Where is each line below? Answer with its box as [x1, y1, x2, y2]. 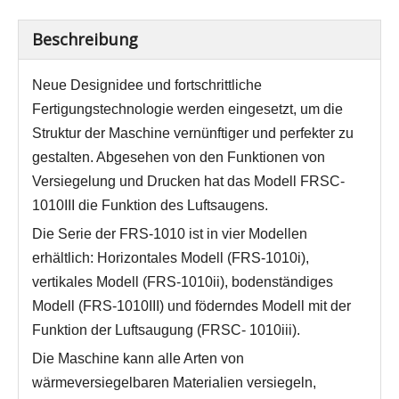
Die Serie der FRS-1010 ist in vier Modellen [32, 226, 307, 241]
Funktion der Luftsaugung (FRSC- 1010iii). [32, 322, 300, 338]
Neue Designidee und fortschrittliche [32, 77, 262, 93]
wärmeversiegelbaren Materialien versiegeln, [32, 375, 316, 390]
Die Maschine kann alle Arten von [32, 351, 244, 366]
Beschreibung [32, 28, 138, 50]
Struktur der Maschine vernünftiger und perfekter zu [32, 126, 354, 141]
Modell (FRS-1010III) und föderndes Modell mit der [32, 298, 351, 313]
